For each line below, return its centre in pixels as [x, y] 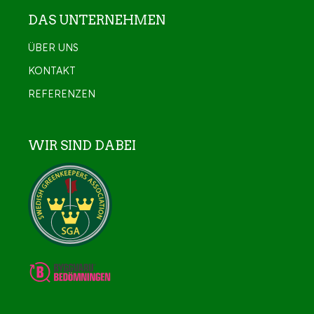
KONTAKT [52, 70]
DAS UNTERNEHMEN [97, 20]
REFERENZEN [62, 94]
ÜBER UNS [53, 47]
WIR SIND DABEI [82, 145]
